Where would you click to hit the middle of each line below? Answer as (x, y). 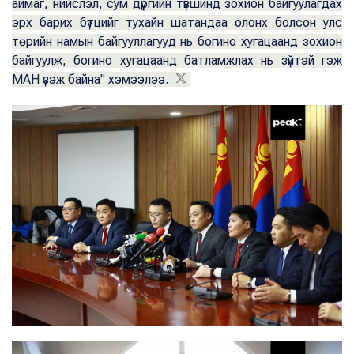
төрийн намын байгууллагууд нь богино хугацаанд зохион (177, 42)
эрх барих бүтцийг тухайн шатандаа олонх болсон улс (177, 23)
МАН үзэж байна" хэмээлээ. (92, 80)
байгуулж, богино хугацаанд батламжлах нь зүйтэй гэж (177, 61)
